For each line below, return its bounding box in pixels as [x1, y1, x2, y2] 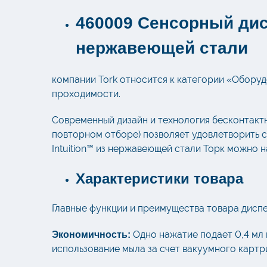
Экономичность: [52, 229, 131, 240]
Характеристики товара [76, 170, 243, 187]
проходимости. [52, 88, 120, 100]
